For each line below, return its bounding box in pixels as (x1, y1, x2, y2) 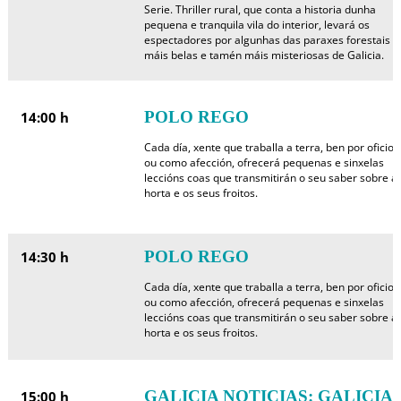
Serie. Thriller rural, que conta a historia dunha (143, 2, 376, 17)
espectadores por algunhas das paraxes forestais (143, 32, 390, 47)
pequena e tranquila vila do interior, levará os (143, 17, 370, 32)
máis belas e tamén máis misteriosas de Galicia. (143, 47, 384, 63)
